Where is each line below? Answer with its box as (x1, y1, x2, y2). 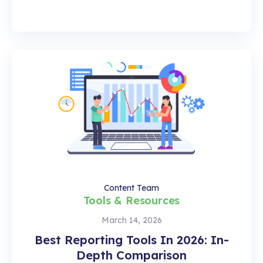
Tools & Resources (83, 193, 180, 207)
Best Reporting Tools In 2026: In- (34, 232, 229, 247)
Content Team (104, 182, 159, 193)
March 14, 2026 (101, 214, 162, 225)
